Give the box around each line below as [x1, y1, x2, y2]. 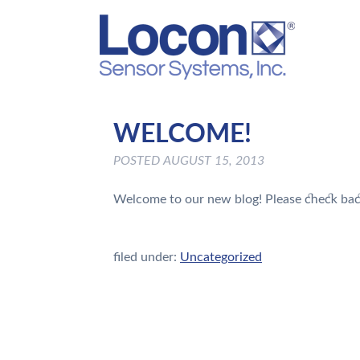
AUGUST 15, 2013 [163, 154, 264, 168]
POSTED [113, 154, 163, 168]
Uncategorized [180, 251, 262, 264]
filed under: [113, 251, 180, 264]
